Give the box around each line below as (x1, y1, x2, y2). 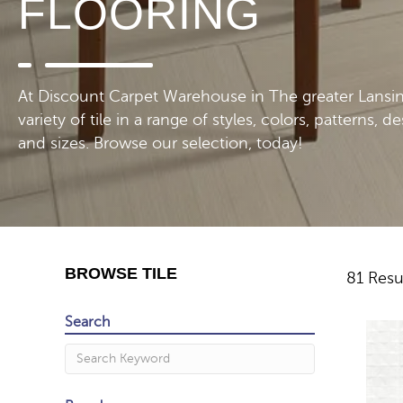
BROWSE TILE (65, 264, 177, 282)
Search (65, 314, 110, 330)
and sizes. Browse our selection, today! (18, 134, 303, 152)
